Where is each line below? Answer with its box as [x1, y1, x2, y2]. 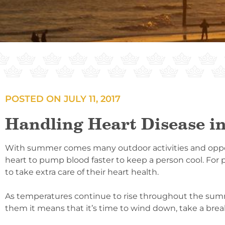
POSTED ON [5, 93, 64, 104]
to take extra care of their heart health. [5, 167, 159, 177]
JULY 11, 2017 [64, 93, 121, 104]
